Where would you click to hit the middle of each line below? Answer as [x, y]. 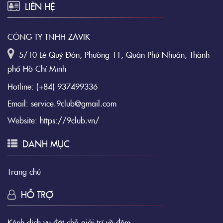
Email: [19, 103]
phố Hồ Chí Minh [37, 68]
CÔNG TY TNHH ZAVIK [49, 37]
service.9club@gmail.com [74, 103]
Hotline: [21, 86]
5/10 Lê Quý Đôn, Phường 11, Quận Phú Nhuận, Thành [114, 55]
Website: [22, 120]
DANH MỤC [46, 144]
